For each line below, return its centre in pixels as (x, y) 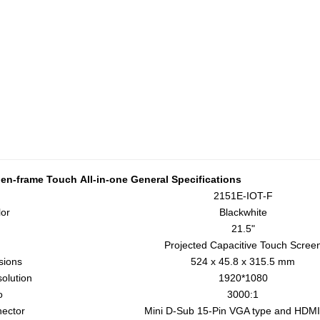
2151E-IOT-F (243, 196)
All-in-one (102, 179)
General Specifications (184, 179)
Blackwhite (243, 212)
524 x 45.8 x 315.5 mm (243, 261)
